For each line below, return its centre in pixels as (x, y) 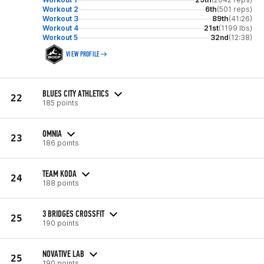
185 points (60, 103)
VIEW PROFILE (83, 54)
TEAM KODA (60, 173)
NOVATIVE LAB (63, 253)
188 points (61, 183)
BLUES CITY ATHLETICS (76, 93)
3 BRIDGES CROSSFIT (73, 213)
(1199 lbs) (235, 28)
